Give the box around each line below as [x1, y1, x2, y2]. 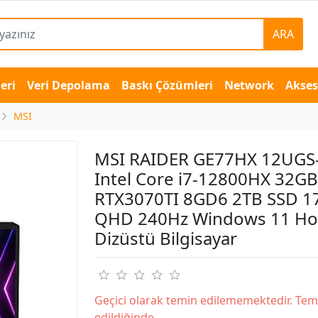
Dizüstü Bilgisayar [94, 226, 237, 250]
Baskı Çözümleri [121, 77, 213, 93]
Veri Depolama [27, 77, 110, 93]
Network [224, 77, 274, 93]
